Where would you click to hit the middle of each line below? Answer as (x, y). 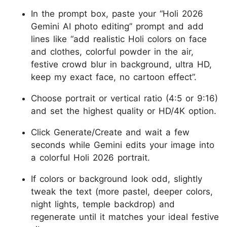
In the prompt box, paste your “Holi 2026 (117, 13)
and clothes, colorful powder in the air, (112, 51)
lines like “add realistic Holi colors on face (119, 39)
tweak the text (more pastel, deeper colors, (122, 191)
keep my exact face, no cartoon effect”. (114, 77)
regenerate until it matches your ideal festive (125, 217)
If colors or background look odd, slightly (117, 179)
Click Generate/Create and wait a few (110, 132)
